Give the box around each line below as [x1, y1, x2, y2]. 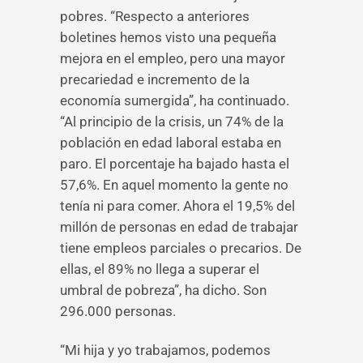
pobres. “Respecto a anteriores [60, 8, 250, 24]
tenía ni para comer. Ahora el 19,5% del [60, 198, 295, 214]
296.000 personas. [60, 303, 176, 319]
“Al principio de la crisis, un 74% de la [60, 113, 284, 130]
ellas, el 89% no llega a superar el [60, 261, 259, 277]
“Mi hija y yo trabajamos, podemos [60, 342, 271, 358]
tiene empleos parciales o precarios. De [60, 240, 301, 256]
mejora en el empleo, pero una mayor [60, 50, 285, 66]
